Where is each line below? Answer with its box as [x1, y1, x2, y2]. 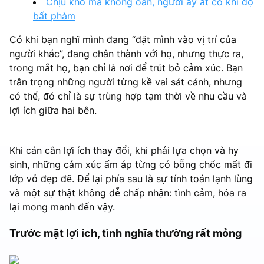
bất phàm [33, 9, 75, 22]
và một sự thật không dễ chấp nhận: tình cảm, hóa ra [9, 186, 246, 199]
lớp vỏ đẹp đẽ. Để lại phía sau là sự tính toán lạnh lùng [9, 172, 253, 184]
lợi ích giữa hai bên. [9, 104, 97, 116]
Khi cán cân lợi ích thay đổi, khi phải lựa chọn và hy [9, 144, 239, 156]
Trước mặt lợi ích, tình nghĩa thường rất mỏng [9, 226, 242, 239]
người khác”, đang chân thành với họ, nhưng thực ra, [9, 47, 243, 60]
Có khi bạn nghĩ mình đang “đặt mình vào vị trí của [9, 33, 236, 45]
